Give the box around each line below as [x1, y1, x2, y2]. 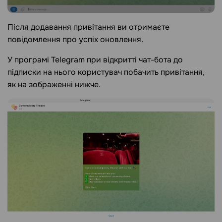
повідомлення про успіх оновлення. [7, 34, 143, 45]
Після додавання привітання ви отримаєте [7, 21, 169, 32]
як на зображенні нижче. [7, 79, 101, 90]
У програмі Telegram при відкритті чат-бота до [7, 54, 183, 65]
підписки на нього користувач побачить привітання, [7, 66, 205, 77]
